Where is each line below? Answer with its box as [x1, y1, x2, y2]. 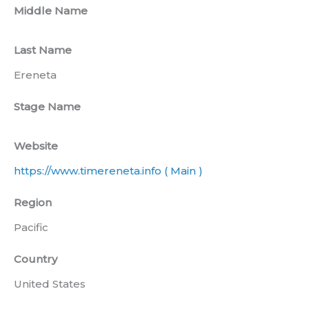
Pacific [14, 221, 48, 235]
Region [14, 196, 52, 210]
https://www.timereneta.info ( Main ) [14, 164, 203, 178]
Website [14, 139, 58, 153]
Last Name [14, 43, 72, 57]
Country [14, 252, 57, 266]
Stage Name [14, 100, 81, 114]
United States [14, 277, 86, 291]
